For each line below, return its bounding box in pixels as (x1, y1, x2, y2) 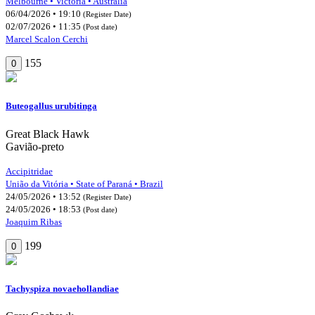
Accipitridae (6, 165, 53, 176)
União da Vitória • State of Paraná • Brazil (6, 178, 163, 189)
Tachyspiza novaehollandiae (6, 283, 119, 294)
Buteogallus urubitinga (6, 101, 97, 112)
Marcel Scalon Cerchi (6, 34, 88, 45)
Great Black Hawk (6, 127, 89, 140)
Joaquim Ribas (6, 216, 62, 227)
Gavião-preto (6, 140, 64, 153)
